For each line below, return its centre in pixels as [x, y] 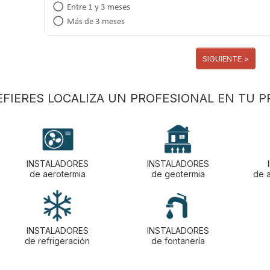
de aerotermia [57, 174]
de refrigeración [57, 240]
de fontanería [178, 240]
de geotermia [178, 174]
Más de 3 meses [96, 22]
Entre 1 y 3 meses [99, 7]
